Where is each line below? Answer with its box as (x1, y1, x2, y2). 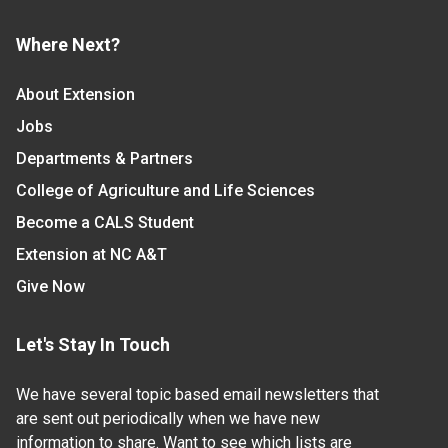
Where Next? (16, 34, 120, 56)
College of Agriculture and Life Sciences (16, 181, 315, 201)
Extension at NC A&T (16, 245, 167, 265)
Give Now (16, 277, 85, 297)
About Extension (16, 85, 135, 105)
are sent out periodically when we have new (16, 409, 320, 429)
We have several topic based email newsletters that (16, 385, 379, 405)
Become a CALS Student (16, 213, 194, 233)
